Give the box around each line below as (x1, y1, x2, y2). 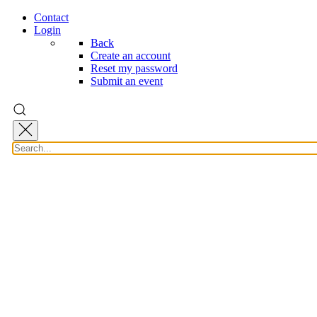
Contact (34, 11, 69, 23)
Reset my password (91, 62, 178, 74)
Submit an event (91, 75, 163, 87)
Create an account (91, 50, 171, 62)
